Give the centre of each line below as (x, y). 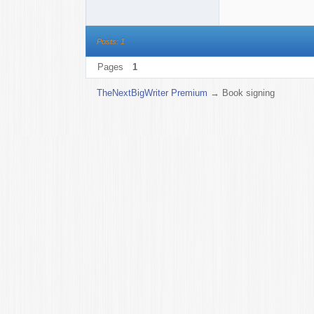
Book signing (249, 93)
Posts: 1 (110, 41)
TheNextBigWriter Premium (152, 93)
